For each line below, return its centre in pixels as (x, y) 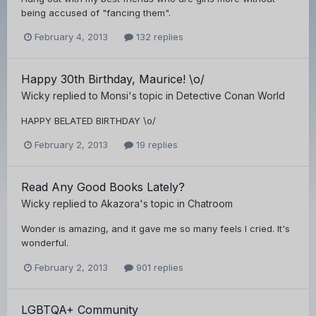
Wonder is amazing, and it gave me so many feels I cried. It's (156, 229)
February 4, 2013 (71, 37)
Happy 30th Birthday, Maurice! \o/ (113, 79)
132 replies (158, 37)
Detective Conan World (231, 96)
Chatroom (210, 204)
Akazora (120, 204)
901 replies (158, 267)
